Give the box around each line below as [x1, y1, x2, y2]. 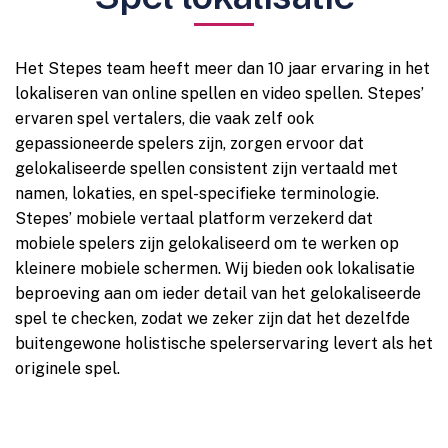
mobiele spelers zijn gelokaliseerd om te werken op [15, 234, 399, 253]
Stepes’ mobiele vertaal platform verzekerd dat [15, 209, 373, 228]
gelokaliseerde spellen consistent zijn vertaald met [15, 159, 398, 178]
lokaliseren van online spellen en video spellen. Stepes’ [15, 84, 424, 103]
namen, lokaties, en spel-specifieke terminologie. [15, 184, 379, 203]
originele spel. [15, 359, 120, 378]
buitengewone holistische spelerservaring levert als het [15, 334, 433, 353]
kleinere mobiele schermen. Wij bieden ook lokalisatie [15, 259, 415, 278]
